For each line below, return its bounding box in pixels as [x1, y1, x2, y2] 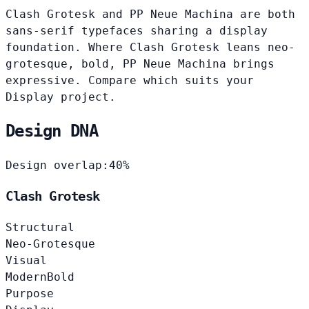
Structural [6, 220, 74, 234]
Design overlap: [6, 159, 109, 172]
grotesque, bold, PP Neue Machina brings [6, 57, 275, 70]
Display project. [6, 90, 116, 103]
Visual [6, 253, 47, 267]
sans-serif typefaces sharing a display [6, 23, 268, 37]
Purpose [6, 286, 54, 300]
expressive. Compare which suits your [6, 73, 254, 87]
